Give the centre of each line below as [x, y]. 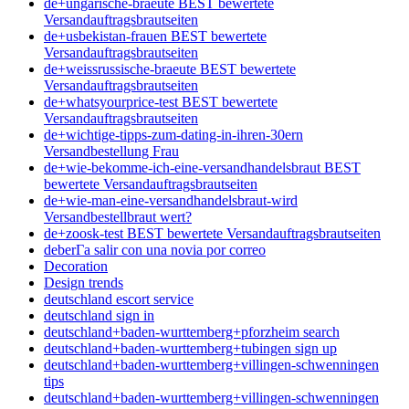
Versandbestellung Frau [111, 151]
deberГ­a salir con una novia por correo [155, 249]
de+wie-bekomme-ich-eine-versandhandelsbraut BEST [202, 167]
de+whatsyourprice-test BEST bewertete [161, 101]
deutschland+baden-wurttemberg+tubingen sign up [190, 348]
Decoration [76, 266]
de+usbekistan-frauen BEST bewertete [155, 36]
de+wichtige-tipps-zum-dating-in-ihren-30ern [173, 134]
